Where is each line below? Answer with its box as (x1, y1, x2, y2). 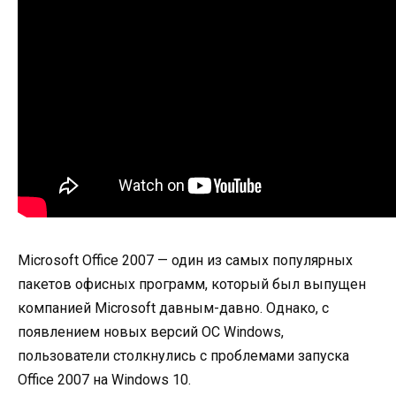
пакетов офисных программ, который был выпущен (18, 276, 366, 293)
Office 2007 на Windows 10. (18, 371, 191, 389)
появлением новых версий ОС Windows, (18, 324, 284, 341)
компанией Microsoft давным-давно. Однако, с (18, 300, 329, 317)
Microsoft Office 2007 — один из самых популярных (18, 252, 353, 270)
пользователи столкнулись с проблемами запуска (18, 347, 349, 365)
